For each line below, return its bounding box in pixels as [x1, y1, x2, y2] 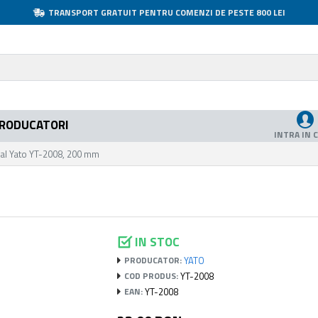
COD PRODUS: [124, 269, 179, 283]
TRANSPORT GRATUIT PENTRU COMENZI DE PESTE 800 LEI [48, 5, 285, 19]
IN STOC [135, 232, 180, 251]
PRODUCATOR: [124, 253, 182, 267]
